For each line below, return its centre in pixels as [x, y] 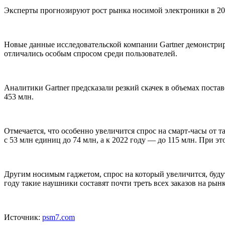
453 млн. [19, 97]
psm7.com [59, 217]
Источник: [23, 217]
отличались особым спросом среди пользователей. [91, 54]
